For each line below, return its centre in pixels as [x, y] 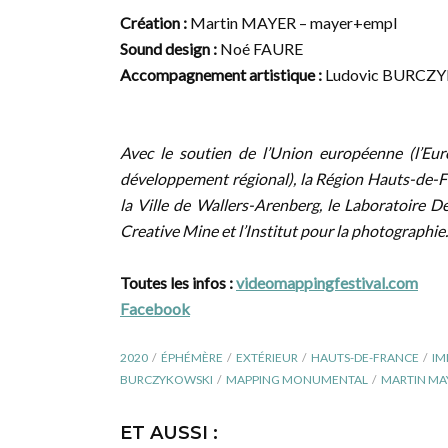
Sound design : [170, 48]
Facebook [155, 308]
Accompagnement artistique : [222, 74]
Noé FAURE [261, 48]
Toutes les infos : [178, 282]
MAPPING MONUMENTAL [297, 379]
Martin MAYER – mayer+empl [292, 22]
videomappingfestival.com [327, 282]
